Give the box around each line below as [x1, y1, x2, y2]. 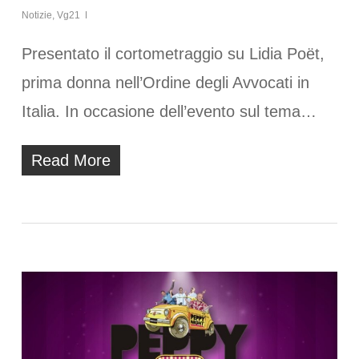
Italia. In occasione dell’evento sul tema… [21, 102, 317, 120]
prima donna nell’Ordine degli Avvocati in [21, 73, 309, 91]
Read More [30, 151, 111, 169]
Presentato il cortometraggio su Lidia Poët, [21, 44, 325, 63]
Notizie [21, 9, 52, 21]
